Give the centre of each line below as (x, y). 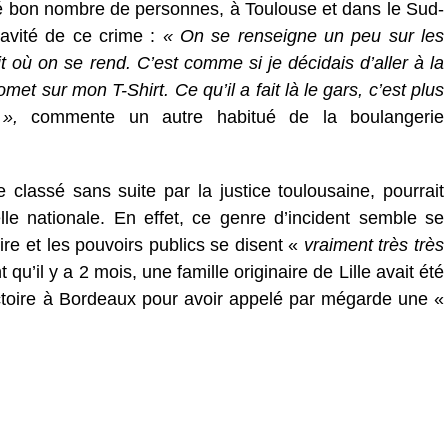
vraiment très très (373, 245)
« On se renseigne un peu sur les (303, 36)
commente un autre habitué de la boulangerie (231, 117)
